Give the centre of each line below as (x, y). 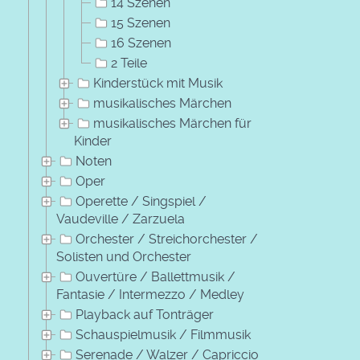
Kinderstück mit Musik (158, 83)
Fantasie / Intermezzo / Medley (150, 295)
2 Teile (129, 63)
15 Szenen (141, 23)
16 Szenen (141, 43)
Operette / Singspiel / (141, 201)
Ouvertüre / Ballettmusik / (155, 277)
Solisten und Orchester (124, 257)
